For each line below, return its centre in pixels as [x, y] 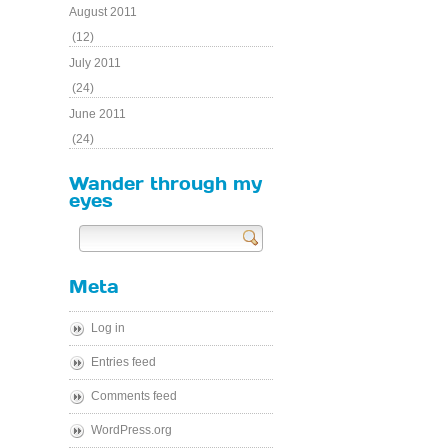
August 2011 [103, 12]
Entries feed [123, 362]
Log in [108, 328]
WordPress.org [131, 430]
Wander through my [165, 182]
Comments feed [134, 396]
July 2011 [95, 63]
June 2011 [97, 114]
